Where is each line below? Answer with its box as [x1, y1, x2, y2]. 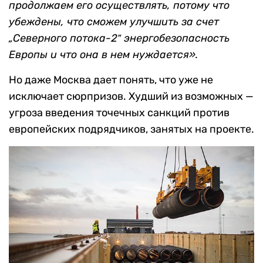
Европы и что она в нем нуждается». [9, 48, 198, 62]
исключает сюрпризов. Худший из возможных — [9, 90, 254, 103]
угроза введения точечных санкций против [9, 106, 230, 120]
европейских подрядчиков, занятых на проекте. [9, 123, 254, 136]
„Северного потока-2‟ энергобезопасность [9, 32, 230, 45]
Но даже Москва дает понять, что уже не [9, 73, 213, 87]
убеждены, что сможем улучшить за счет [9, 15, 219, 29]
